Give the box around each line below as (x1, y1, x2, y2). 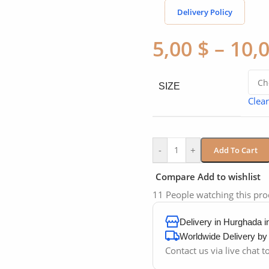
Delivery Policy (177, 7, 232, 18)
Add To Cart (214, 145, 258, 156)
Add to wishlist (198, 170, 261, 183)
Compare (155, 170, 195, 183)
